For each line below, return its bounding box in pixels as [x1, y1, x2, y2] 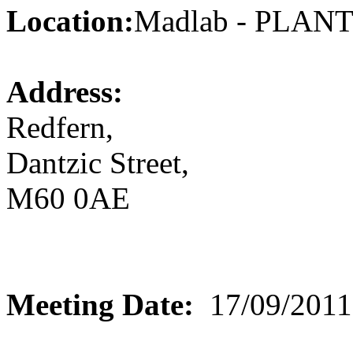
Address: [6, 75, 123, 110]
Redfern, [6, 110, 113, 145]
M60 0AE [6, 181, 130, 216]
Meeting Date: [6, 288, 194, 322]
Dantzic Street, [6, 146, 189, 180]
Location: [6, 4, 134, 39]
